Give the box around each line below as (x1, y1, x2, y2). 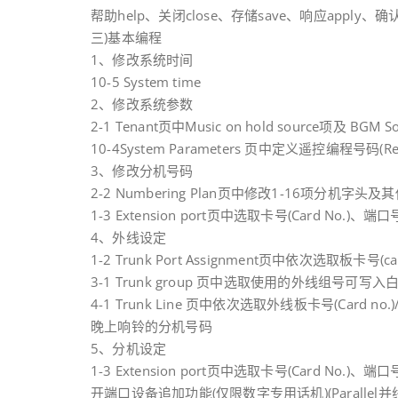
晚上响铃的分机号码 (91, 317, 212, 335)
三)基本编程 (91, 28, 163, 46)
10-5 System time (91, 73, 202, 91)
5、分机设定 (91, 339, 167, 357)
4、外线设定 (91, 228, 167, 246)
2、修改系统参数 (91, 95, 194, 113)
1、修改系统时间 (91, 51, 194, 68)
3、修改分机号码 (91, 162, 194, 179)
